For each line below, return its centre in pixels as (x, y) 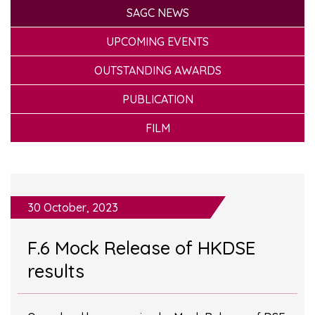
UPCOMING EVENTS (157, 41)
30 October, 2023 (73, 208)
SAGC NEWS (157, 12)
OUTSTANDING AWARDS (157, 70)
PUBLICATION (157, 99)
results (56, 271)
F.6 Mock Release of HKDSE (141, 248)
